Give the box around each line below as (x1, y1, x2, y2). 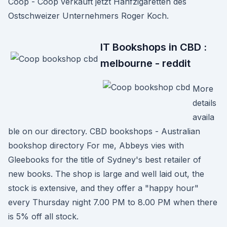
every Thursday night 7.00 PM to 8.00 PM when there (8, 197, 217, 207)
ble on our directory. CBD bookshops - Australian (8, 126, 200, 136)
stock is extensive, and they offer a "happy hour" (8, 183, 199, 193)
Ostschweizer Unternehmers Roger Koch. (8, 11, 169, 21)
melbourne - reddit (100, 57, 191, 69)
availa (193, 112, 214, 122)
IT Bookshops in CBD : (100, 41, 207, 53)
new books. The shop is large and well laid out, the (8, 169, 204, 179)
